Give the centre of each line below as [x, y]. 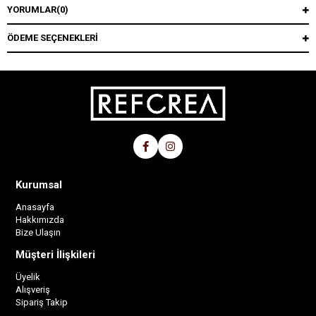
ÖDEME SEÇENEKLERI [53, 38]
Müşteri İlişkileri [56, 255]
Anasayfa [35, 207]
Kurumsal [39, 185]
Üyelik [28, 277]
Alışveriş [33, 290]
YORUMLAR [32, 10]
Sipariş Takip [42, 303]
